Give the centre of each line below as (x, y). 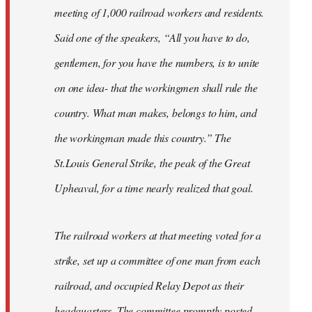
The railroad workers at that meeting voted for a (158, 235)
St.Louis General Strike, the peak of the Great (152, 163)
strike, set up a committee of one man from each (157, 260)
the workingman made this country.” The (143, 138)
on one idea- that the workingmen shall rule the (156, 88)
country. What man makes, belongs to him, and (156, 113)
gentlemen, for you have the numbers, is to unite (157, 63)
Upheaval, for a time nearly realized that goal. (154, 188)
